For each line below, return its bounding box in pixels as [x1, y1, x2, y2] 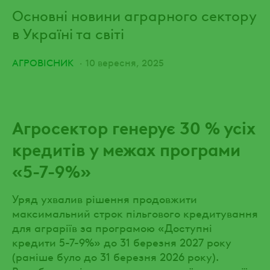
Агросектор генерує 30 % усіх [12, 115, 256, 139]
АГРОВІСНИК [12, 55, 74, 69]
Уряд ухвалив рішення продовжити [12, 190, 197, 206]
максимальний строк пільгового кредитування [12, 204, 258, 220]
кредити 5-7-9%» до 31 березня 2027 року [12, 233, 231, 249]
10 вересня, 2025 [86, 55, 164, 69]
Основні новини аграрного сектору [12, 4, 257, 25]
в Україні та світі [12, 22, 124, 43]
